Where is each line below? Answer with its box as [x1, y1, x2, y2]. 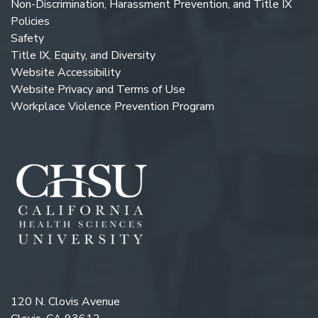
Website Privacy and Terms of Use [11, 82, 185, 98]
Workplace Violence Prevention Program [11, 99, 214, 115]
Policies [11, 13, 50, 30]
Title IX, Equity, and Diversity [11, 48, 155, 64]
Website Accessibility [11, 65, 121, 81]
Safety [11, 31, 44, 47]
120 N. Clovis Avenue [11, 293, 120, 309]
